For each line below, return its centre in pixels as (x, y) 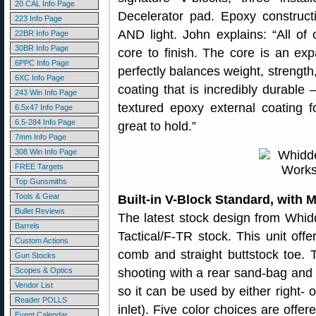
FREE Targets (39, 166)
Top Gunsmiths (41, 181)
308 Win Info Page (46, 152)
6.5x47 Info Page (44, 107)
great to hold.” (157, 126)
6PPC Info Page (42, 63)
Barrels (27, 226)
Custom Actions (42, 241)
